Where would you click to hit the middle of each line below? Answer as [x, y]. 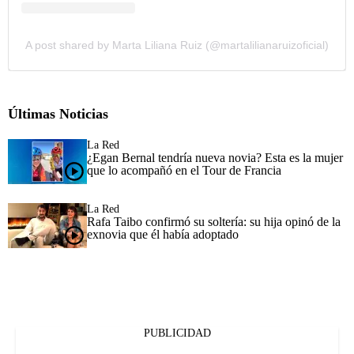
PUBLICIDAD [177, 333]
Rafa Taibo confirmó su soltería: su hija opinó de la [214, 221]
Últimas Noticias [58, 113]
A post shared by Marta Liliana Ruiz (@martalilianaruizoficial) [177, 45]
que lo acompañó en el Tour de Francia [184, 170]
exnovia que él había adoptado [163, 234]
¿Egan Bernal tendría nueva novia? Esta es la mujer [215, 157]
